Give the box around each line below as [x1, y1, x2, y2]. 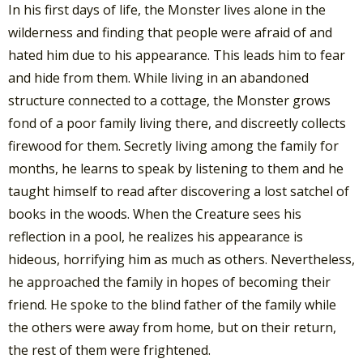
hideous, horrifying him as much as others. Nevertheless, [8, 250, 355, 268]
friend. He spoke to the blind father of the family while [8, 295, 336, 314]
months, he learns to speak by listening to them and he [8, 159, 344, 177]
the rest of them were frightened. [8, 340, 211, 359]
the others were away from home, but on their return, [8, 318, 336, 336]
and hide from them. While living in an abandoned [8, 68, 309, 87]
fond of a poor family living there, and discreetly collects [8, 113, 346, 132]
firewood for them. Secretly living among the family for [8, 136, 339, 155]
